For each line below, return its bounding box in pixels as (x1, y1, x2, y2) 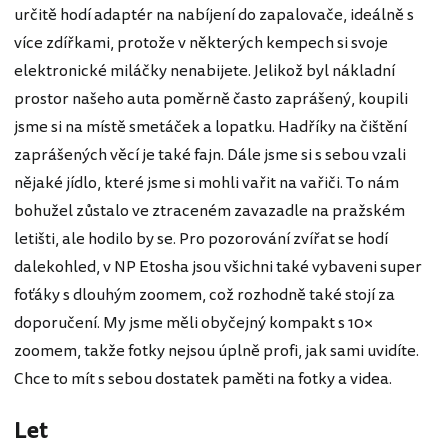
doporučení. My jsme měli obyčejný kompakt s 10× (14, 310, 373, 335)
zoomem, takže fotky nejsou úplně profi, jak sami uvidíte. (14, 338, 419, 363)
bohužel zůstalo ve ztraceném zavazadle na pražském (14, 198, 405, 223)
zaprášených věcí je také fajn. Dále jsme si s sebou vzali (14, 142, 406, 167)
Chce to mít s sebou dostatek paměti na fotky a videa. (14, 366, 392, 391)
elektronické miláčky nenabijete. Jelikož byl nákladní (14, 58, 395, 83)
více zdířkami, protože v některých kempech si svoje (14, 30, 388, 55)
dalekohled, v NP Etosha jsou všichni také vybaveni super (14, 254, 422, 279)
